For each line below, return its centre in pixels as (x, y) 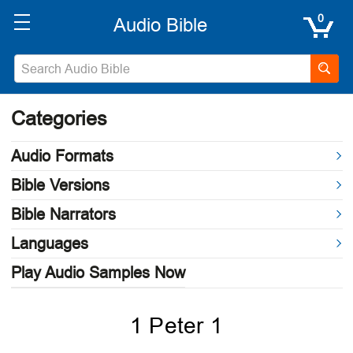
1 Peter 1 (176, 326)
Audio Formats (62, 156)
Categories (59, 119)
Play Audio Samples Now (98, 273)
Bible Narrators (63, 214)
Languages (49, 243)
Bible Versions (60, 185)
